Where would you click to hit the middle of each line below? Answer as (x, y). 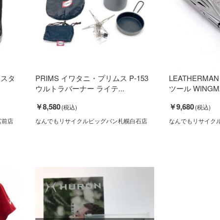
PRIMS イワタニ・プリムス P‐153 (92, 78)
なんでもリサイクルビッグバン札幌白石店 (91, 120)
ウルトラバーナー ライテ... (80, 88)
